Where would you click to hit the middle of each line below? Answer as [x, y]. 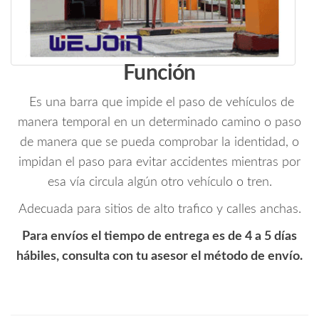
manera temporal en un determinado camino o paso [159, 123]
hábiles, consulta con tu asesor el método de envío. [159, 257]
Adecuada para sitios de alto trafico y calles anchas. [159, 210]
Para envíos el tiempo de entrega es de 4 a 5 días [159, 237]
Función [159, 74]
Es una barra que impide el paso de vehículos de [159, 103]
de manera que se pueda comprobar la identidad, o [159, 143]
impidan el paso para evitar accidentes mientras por [159, 163]
